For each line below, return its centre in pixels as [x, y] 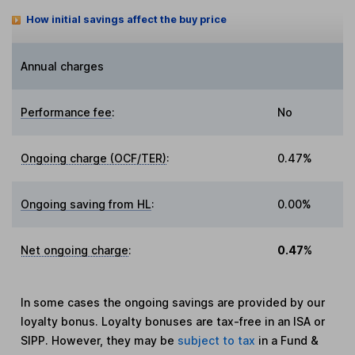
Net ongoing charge [75, 250]
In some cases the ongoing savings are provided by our [173, 302]
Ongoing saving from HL [86, 204]
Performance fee [67, 112]
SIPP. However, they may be [99, 340]
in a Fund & [289, 340]
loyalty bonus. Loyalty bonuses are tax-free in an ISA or [173, 321]
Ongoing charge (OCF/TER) [94, 158]
